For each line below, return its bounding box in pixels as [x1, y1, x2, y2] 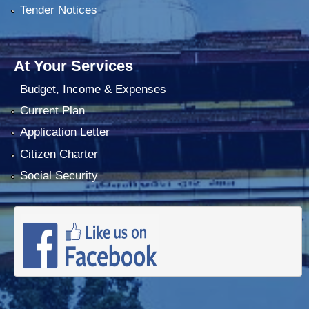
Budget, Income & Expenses [19, 82, 166, 96]
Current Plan [19, 104, 85, 118]
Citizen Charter [19, 147, 98, 161]
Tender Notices [19, 3, 97, 17]
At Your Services [14, 57, 133, 75]
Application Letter [19, 126, 110, 139]
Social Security [19, 169, 98, 183]
